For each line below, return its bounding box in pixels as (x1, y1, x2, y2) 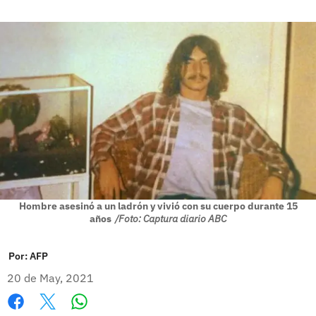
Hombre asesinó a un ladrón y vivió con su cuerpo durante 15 (18, 199, 298, 212)
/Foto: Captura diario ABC (115, 212, 226, 225)
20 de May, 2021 (7, 270, 94, 285)
